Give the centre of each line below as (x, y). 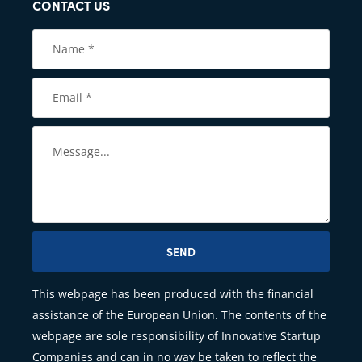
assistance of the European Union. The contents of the (179, 315)
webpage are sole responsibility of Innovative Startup (177, 336)
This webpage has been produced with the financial (173, 294)
